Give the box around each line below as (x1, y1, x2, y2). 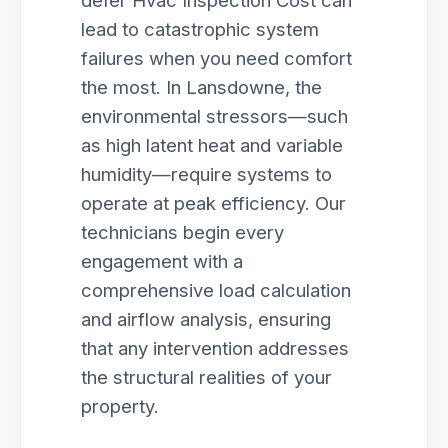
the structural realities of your (81, 366, 332, 388)
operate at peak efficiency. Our (81, 192, 346, 214)
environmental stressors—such (81, 105, 348, 127)
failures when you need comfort (81, 47, 352, 69)
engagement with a (81, 250, 243, 272)
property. (81, 395, 159, 417)
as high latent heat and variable (81, 134, 343, 156)
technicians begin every (81, 221, 284, 243)
